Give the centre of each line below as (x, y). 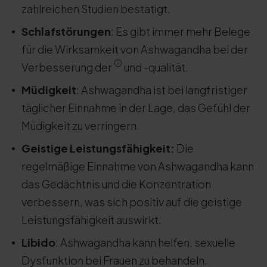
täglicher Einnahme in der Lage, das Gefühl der (136, 108)
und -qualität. (155, 67)
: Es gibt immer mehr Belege (181, 31)
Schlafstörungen (66, 31)
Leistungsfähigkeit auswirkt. (91, 220)
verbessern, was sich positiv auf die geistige (132, 202)
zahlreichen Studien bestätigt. (96, 9)
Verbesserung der (68, 67)
